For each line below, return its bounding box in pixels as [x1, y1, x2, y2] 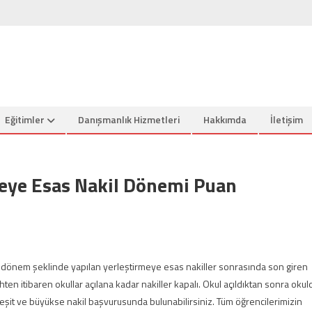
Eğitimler [5, 112, 45, 127]
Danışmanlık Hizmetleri [78, 112, 180, 127]
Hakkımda [203, 112, 247, 127]
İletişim [270, 112, 303, 127]
